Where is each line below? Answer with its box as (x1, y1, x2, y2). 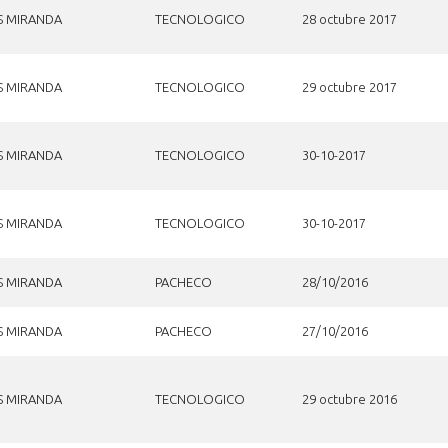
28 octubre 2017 (301, 11, 397, 26)
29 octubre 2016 (301, 391, 397, 406)
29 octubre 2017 (301, 79, 397, 94)
